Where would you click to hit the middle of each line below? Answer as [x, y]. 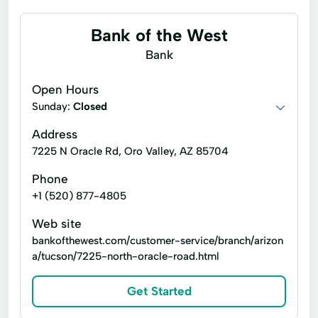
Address [55, 134]
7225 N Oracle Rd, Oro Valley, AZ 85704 [130, 151]
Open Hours [65, 89]
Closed [90, 106]
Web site [57, 224]
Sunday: [53, 106]
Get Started [159, 291]
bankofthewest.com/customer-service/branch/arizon [158, 241]
